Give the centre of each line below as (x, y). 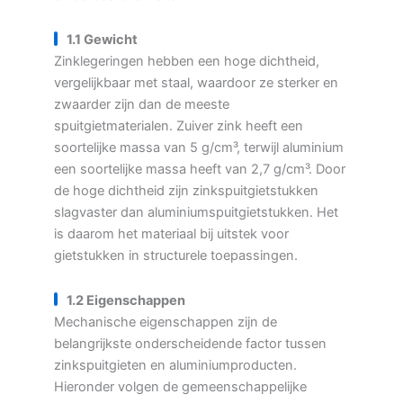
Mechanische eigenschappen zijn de (166, 322)
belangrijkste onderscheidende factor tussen (190, 343)
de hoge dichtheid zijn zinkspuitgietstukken (186, 191)
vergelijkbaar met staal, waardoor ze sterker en (196, 83)
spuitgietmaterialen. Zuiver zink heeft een (179, 126)
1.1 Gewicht (102, 40)
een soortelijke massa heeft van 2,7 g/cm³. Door (200, 170)
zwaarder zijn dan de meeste (142, 105)
